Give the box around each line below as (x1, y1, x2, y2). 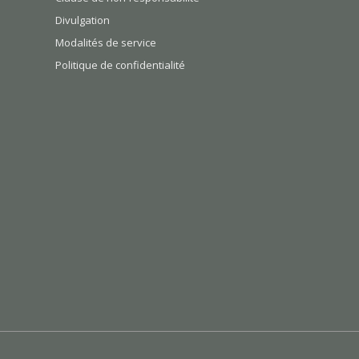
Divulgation (55, 13, 110, 28)
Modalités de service (55, 35, 156, 50)
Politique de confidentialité (55, 58, 185, 73)
